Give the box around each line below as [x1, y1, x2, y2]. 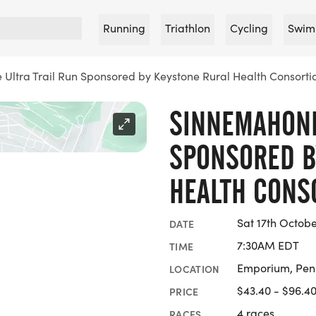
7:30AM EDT [237, 238, 299, 253]
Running [103, 20, 145, 35]
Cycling [230, 20, 268, 35]
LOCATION [169, 261, 220, 276]
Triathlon [165, 20, 210, 35]
